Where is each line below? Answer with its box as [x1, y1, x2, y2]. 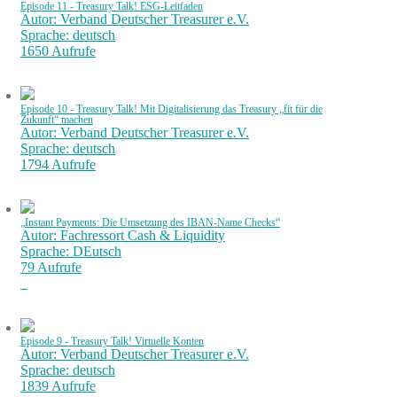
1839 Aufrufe [20, 378, 96, 393]
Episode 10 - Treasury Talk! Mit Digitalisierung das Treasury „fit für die [20, 104, 323, 114]
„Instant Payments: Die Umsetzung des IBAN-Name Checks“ [20, 217, 280, 228]
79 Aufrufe [20, 260, 82, 275]
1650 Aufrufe [20, 43, 96, 58]
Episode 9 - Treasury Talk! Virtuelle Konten [20, 336, 204, 346]
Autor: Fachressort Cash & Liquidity [20, 228, 225, 243]
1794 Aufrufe [20, 157, 96, 172]
